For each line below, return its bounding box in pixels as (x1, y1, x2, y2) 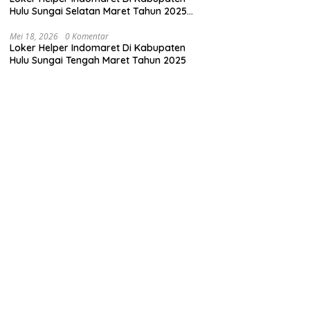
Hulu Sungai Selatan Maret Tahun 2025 (10, 5, 188, 18)
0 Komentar (65, 30, 109, 43)
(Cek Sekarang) (10, 17, 82, 30)
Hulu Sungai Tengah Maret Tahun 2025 (10, 54, 187, 67)
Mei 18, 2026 (10, 30, 59, 43)
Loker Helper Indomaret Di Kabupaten (10, 42, 186, 55)
